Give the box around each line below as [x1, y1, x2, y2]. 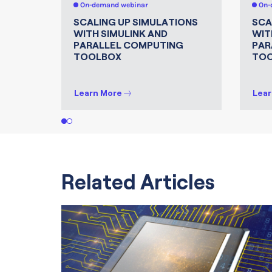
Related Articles [61, 171, 215, 194]
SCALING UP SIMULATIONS [73, 17, 198, 28]
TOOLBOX [73, 52, 121, 63]
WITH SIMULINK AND [73, 29, 168, 39]
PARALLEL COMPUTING [73, 40, 183, 51]
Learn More [73, 87, 122, 98]
